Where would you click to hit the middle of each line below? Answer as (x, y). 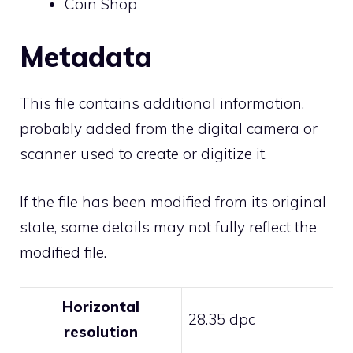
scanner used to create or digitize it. (143, 154)
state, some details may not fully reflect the (168, 227)
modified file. (63, 252)
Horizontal (101, 307)
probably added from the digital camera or (169, 128)
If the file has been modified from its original (173, 201)
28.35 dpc (222, 319)
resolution (101, 332)
